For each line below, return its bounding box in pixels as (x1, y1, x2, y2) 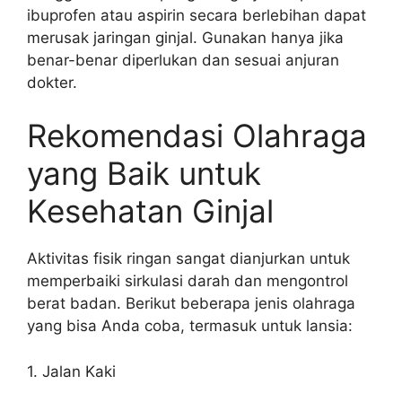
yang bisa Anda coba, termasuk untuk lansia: (27, 317, 353, 335)
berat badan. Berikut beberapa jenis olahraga (27, 294, 355, 312)
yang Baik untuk (27, 154, 261, 192)
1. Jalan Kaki (27, 362, 116, 380)
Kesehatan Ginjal (27, 192, 274, 230)
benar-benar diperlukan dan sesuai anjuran (27, 50, 339, 69)
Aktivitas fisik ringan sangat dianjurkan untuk (27, 249, 350, 267)
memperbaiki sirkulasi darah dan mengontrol (27, 272, 348, 290)
